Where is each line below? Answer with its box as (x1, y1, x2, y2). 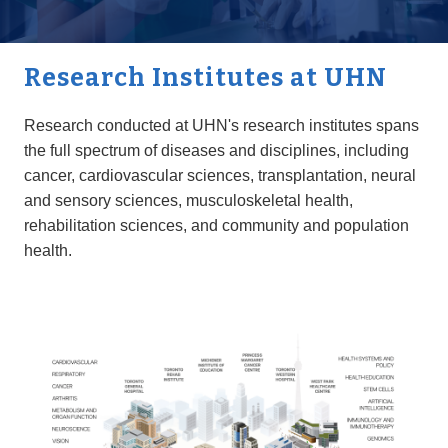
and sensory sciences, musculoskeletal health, (23, 192, 353, 210)
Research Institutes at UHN (23, 63, 387, 94)
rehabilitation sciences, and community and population (23, 217, 409, 235)
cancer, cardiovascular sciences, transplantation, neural (23, 167, 416, 185)
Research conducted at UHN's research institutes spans (23, 117, 419, 135)
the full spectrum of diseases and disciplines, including (23, 142, 409, 160)
